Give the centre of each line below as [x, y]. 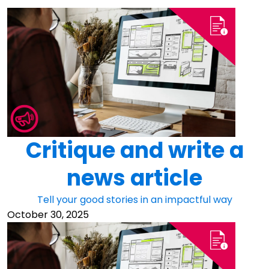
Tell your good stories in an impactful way [134, 200]
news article [134, 178]
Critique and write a [134, 151]
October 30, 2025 [48, 215]
